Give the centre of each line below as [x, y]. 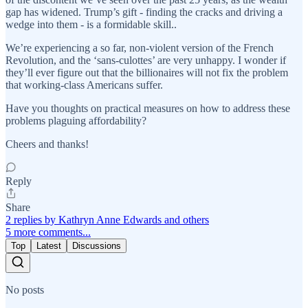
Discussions [97, 245]
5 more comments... [48, 232]
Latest [49, 245]
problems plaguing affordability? [76, 120]
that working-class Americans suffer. [84, 85]
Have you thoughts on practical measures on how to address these [148, 108]
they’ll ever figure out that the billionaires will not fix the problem [147, 72]
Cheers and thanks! [47, 144]
